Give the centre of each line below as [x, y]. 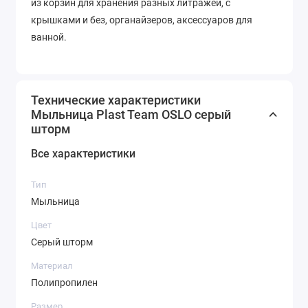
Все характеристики [83, 153]
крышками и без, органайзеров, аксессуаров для [142, 20]
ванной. [49, 37]
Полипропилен [64, 283]
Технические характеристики [116, 100]
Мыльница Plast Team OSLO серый [131, 114]
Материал [52, 265]
